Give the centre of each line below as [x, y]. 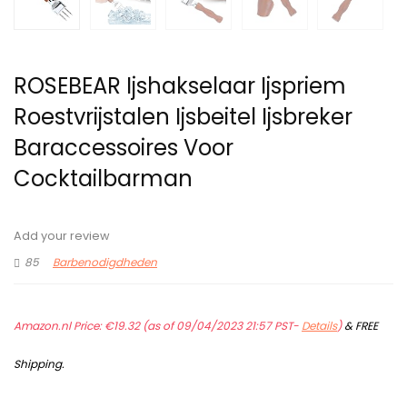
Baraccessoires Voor [124, 148]
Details [319, 326]
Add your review [62, 236]
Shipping [38, 364]
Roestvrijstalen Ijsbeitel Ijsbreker [183, 117]
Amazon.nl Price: [59, 326]
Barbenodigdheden [105, 263]
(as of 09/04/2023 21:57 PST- [221, 326]
